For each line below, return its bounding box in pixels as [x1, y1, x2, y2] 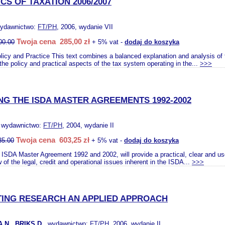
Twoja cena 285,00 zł [17, 37, 90, 46]
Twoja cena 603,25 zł [16, 136, 89, 144]
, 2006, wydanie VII [57, 23, 113, 31]
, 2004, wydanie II [62, 122, 114, 129]
